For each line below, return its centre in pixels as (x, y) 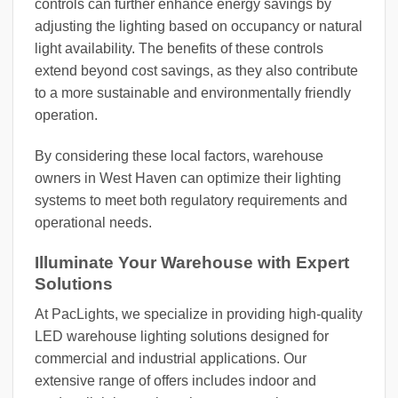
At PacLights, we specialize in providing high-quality (199, 314)
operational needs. (93, 223)
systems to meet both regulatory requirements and (191, 201)
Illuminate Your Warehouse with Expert (192, 262)
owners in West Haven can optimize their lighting (188, 179)
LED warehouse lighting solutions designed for (182, 337)
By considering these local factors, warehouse (179, 156)
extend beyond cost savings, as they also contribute (196, 71)
